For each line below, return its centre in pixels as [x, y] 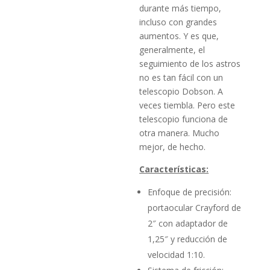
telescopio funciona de [184, 119]
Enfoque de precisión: [190, 192]
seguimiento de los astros [190, 63]
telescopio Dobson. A [181, 91]
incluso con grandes [178, 22]
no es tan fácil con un [181, 77]
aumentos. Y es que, [179, 36]
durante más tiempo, [181, 8]
